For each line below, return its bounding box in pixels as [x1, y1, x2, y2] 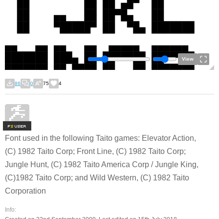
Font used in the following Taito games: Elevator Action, [5, 134, 196, 142]
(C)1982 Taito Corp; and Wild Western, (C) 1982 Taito [5, 174, 189, 182]
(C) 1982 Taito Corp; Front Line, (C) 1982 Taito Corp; [5, 147, 186, 155]
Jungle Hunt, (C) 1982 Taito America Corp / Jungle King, [5, 160, 198, 169]
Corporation [5, 187, 46, 195]
